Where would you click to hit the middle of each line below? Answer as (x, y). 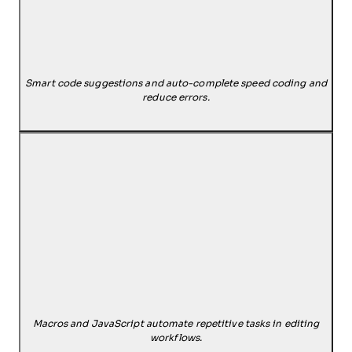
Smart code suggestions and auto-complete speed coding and (176, 83)
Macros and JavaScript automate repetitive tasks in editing (176, 323)
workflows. (176, 337)
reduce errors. (176, 97)
